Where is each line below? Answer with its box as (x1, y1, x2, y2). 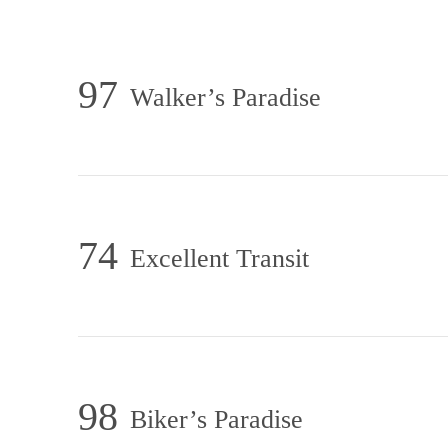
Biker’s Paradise (130, 404, 303, 434)
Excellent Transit (130, 243, 309, 273)
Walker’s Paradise (130, 82, 321, 112)
